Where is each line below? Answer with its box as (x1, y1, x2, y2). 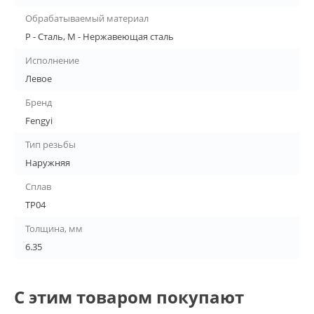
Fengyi (25, 114, 53, 128)
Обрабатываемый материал (25, 12, 149, 25)
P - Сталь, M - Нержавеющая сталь (25, 30, 174, 43)
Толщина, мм (25, 222, 83, 235)
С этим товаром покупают (14, 285, 244, 309)
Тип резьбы (25, 138, 76, 151)
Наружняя (25, 156, 70, 170)
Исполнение (25, 54, 79, 67)
